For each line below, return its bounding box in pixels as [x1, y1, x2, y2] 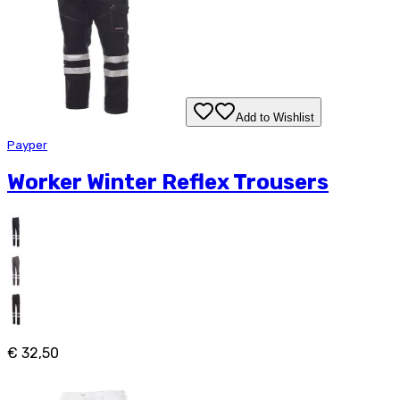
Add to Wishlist [236, 110, 314, 124]
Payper [7, 137, 47, 152]
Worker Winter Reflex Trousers [7, 169, 329, 195]
